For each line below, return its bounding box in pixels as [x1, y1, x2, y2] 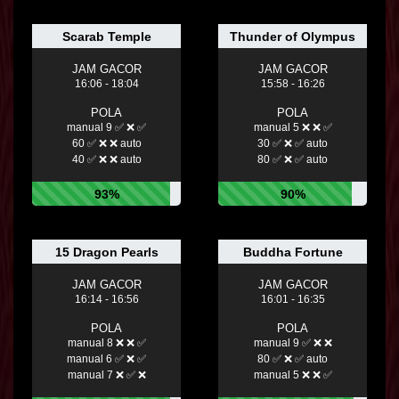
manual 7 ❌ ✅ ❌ [67, 369, 146, 382]
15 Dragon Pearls [54, 245, 159, 260]
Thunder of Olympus [230, 29, 355, 45]
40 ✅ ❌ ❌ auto [71, 153, 142, 167]
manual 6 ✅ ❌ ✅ [67, 353, 146, 366]
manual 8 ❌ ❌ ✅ [67, 337, 146, 350]
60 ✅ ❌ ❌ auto [71, 137, 142, 151]
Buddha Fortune [242, 245, 343, 260]
